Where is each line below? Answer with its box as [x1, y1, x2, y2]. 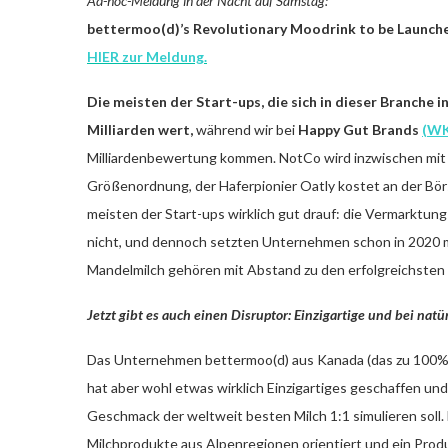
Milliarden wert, [87, 120, 196, 138]
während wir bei [196, 120, 298, 138]
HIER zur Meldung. [87, 47, 207, 65]
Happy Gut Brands [298, 120, 422, 138]
